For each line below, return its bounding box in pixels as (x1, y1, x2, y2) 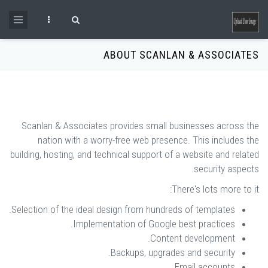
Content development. (150, 232, 235, 244)
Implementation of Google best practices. (73, 218, 235, 230)
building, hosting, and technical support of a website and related (10, 148, 259, 160)
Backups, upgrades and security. (111, 246, 235, 258)
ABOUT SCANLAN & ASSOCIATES (103, 48, 259, 61)
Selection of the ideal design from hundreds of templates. (11, 203, 235, 215)
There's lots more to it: (172, 183, 259, 195)
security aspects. (194, 163, 259, 175)
